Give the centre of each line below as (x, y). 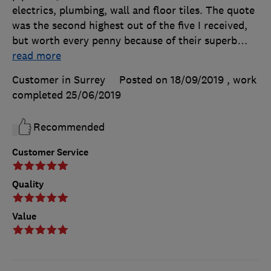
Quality (28, 184)
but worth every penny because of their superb (125, 40)
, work (242, 80)
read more (37, 55)
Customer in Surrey (59, 80)
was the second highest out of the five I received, (130, 25)
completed (39, 95)
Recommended (69, 127)
